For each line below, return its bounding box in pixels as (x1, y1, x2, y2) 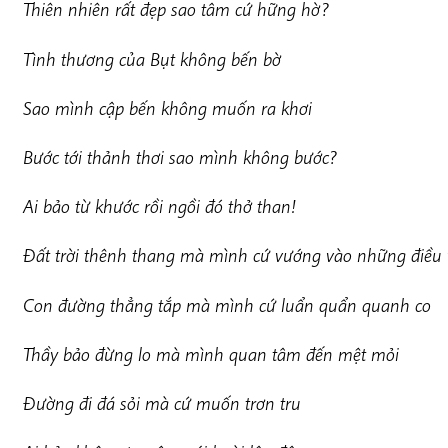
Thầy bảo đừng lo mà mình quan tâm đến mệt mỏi (22, 341, 399, 366)
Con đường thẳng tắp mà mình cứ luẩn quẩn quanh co (22, 292, 431, 317)
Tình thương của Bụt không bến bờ (22, 46, 281, 71)
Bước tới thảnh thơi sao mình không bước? (22, 144, 337, 169)
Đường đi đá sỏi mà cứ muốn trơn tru (22, 390, 301, 415)
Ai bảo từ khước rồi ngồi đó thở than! (22, 194, 296, 219)
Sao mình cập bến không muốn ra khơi (22, 95, 312, 120)
